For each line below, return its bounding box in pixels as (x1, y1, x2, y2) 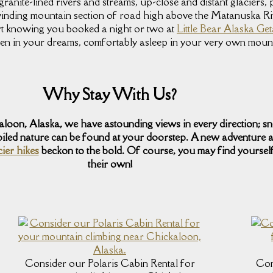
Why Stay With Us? (43, 83, 177, 104)
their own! (87, 157, 132, 171)
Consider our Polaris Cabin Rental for (24, 257, 195, 271)
